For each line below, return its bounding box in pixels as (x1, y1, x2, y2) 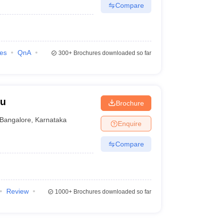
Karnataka (35, 115, 67, 124)
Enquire (117, 119, 142, 127)
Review (6, 187, 29, 195)
